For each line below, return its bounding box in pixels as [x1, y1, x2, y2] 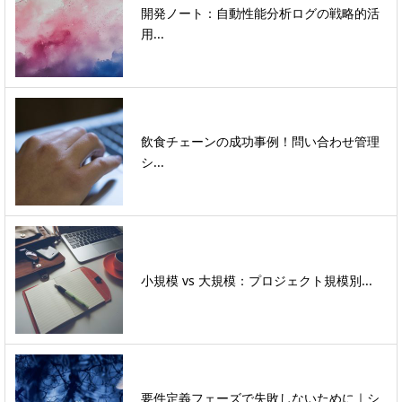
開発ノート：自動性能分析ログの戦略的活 [141, 4, 380, 22]
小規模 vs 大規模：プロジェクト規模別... [141, 271, 372, 289]
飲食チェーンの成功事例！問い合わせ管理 [141, 133, 380, 151]
